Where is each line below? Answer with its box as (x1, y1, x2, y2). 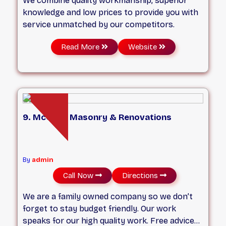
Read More (61, 42, 101, 52)
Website (128, 42, 159, 52)
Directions (124, 171, 162, 181)
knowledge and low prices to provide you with (23, 8, 199, 18)
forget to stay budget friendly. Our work (23, 203, 177, 213)
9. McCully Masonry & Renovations (23, 111, 172, 123)
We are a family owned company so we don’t (23, 191, 193, 201)
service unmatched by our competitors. (23, 20, 175, 30)
